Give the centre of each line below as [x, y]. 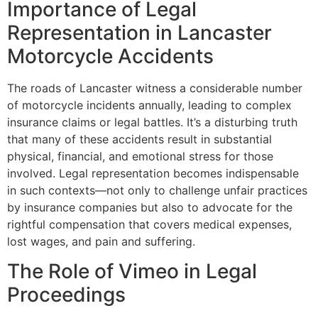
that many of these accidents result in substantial [139, 139]
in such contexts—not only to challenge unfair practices [157, 190]
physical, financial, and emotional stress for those [140, 156]
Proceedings [66, 294]
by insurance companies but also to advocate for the [150, 207]
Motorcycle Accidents [110, 56]
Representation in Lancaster [139, 32]
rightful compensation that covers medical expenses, [149, 224]
